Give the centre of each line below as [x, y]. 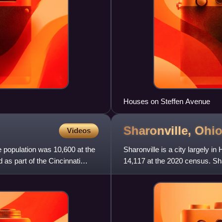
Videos [79, 131]
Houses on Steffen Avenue [167, 102]
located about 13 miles [160, 172]
